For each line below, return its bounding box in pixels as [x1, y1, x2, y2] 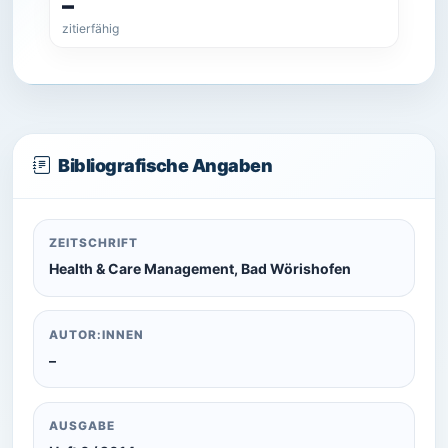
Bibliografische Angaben [58, 154, 273, 176]
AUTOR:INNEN [49, 327, 144, 342]
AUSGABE [49, 419, 115, 434]
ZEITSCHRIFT [49, 236, 138, 251]
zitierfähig [62, 20, 120, 36]
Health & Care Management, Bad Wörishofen [49, 260, 352, 278]
